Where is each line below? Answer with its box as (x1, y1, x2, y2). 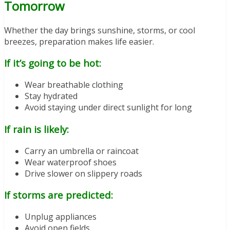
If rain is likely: (4, 122, 69, 136)
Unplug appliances (25, 210, 97, 222)
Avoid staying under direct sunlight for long (25, 102, 192, 113)
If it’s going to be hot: (4, 56, 101, 70)
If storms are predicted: (4, 188, 113, 202)
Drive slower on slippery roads (25, 167, 142, 179)
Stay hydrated (25, 90, 78, 102)
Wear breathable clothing (25, 79, 123, 91)
